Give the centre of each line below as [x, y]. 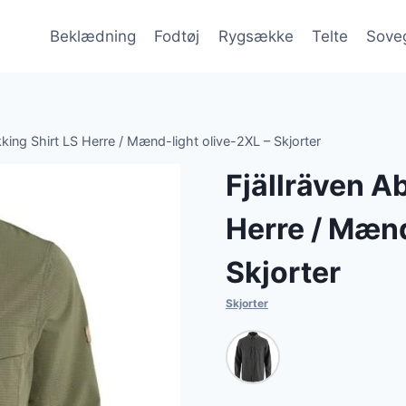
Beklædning [92, 36]
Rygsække [256, 36]
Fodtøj [177, 36]
